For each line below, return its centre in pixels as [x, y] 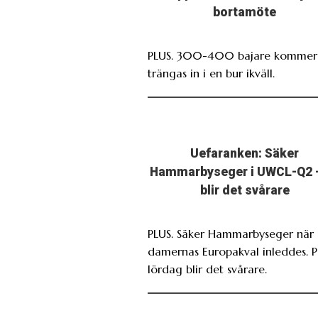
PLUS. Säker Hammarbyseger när [231, 233]
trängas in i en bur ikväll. [211, 73]
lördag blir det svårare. [207, 269]
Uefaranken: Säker [245, 153]
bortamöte [245, 12]
